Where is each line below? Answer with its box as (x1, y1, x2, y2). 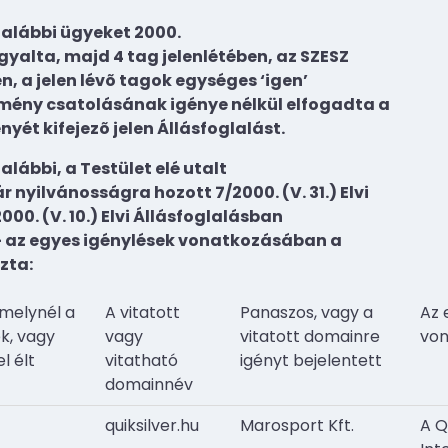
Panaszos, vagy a (240, 301, 373, 325)
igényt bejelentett (240, 349, 382, 373)
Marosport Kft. (240, 414, 354, 438)
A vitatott (105, 301, 180, 325)
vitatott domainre (240, 325, 380, 349)
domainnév (105, 373, 193, 397)
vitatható (105, 349, 178, 373)
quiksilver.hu (105, 414, 199, 438)
